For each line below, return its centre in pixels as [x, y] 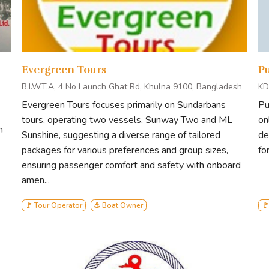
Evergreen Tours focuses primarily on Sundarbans [124, 105]
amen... [36, 180]
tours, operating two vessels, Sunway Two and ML [127, 120]
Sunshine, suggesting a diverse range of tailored [121, 135]
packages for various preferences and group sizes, [125, 150]
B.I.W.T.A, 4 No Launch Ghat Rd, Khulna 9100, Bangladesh [132, 87]
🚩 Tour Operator [53, 206]
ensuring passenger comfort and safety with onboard [131, 165]
